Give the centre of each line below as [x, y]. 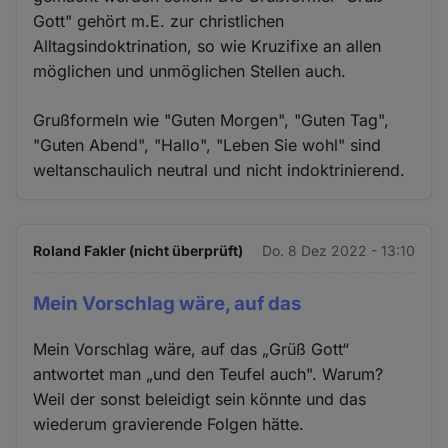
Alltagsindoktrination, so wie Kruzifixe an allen [207, 46]
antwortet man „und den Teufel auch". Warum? [208, 374]
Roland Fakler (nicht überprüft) [138, 251]
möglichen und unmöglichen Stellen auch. [190, 71]
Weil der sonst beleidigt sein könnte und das [200, 399]
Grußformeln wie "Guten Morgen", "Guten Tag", [211, 120]
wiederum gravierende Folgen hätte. [169, 424]
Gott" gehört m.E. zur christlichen [159, 21]
